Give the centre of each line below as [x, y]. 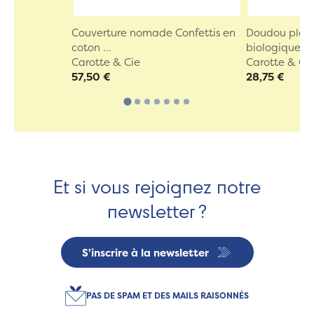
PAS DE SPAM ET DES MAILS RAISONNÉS [168, 296]
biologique [274, 48]
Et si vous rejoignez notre [157, 186]
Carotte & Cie [105, 62]
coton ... [91, 48]
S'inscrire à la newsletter [145, 252]
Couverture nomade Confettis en [153, 33]
